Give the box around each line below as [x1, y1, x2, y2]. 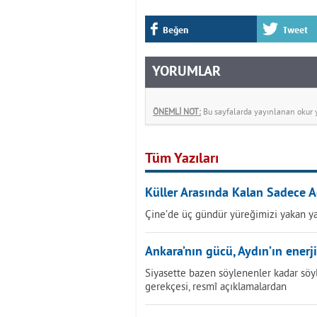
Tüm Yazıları [145, 150, 219, 168]
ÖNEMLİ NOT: [153, 106, 201, 117]
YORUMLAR [152, 63, 221, 81]
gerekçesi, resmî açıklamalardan [145, 279, 287, 293]
